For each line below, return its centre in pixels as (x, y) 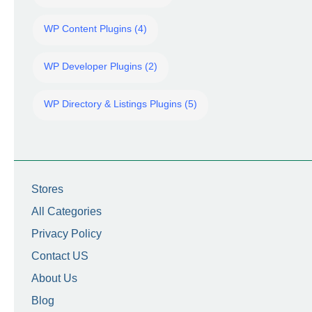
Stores (47, 189)
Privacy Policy (67, 234)
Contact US (60, 256)
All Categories (67, 211)
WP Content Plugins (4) (95, 29)
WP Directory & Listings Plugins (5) (120, 104)
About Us (54, 278)
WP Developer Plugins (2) (101, 66)
